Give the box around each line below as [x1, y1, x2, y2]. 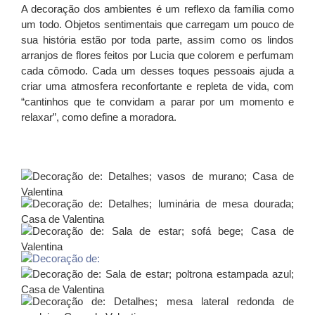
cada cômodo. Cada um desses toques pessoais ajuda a [21, 64, 294, 77]
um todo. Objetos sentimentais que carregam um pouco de [21, 18, 294, 30]
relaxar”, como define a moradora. [21, 110, 176, 123]
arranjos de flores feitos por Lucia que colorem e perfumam [21, 49, 294, 61]
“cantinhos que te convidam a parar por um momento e [21, 95, 294, 108]
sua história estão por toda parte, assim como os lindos [21, 33, 294, 46]
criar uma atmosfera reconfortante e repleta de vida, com [21, 79, 294, 92]
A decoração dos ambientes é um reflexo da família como [21, 2, 294, 15]
